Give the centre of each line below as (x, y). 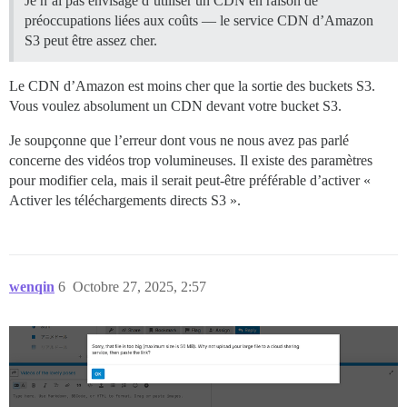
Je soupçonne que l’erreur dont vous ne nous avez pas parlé (179, 141)
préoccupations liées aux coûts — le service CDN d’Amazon (199, 21)
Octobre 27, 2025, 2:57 (139, 287)
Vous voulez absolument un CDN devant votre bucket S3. (175, 106)
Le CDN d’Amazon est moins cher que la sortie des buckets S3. (192, 86)
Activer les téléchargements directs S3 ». (125, 201)
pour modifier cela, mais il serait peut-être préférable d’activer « (190, 181)
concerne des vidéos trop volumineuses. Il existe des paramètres (191, 161)
